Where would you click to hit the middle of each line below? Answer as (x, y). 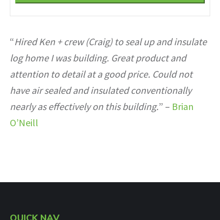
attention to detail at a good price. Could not (101, 74)
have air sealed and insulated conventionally (101, 90)
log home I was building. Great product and (98, 58)
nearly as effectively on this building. (84, 107)
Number (28, 35)
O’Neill (24, 123)
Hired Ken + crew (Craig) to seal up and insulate (110, 42)
